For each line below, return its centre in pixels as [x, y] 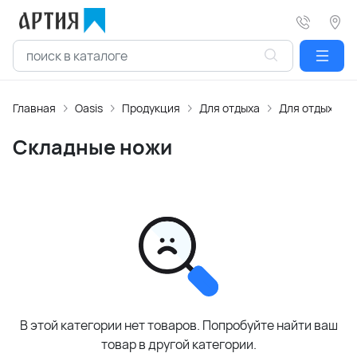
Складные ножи [92, 147]
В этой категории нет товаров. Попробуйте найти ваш [178, 325]
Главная [34, 108]
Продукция [151, 108]
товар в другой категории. [178, 344]
